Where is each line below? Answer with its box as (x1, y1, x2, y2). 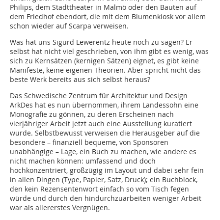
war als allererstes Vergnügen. (10, 203, 110, 213)
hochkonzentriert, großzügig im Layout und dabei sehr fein (10, 165, 204, 175)
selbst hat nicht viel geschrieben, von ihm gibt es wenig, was (10, 47, 209, 56)
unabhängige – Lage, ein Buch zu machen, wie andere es (10, 147, 196, 157)
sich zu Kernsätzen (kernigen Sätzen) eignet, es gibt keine (10, 56, 199, 66)
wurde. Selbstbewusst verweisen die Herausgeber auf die (10, 128, 200, 138)
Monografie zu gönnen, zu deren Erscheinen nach (10, 110, 174, 119)
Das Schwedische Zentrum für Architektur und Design (10, 91, 188, 101)
